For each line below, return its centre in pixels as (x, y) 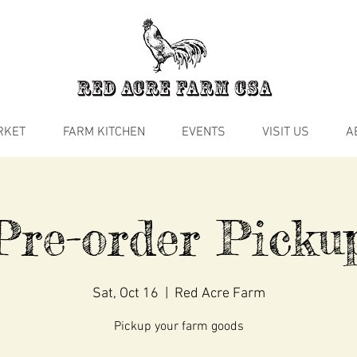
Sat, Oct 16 (125, 294)
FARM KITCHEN (104, 133)
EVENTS (204, 133)
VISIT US (286, 133)
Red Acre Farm (220, 294)
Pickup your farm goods (178, 327)
